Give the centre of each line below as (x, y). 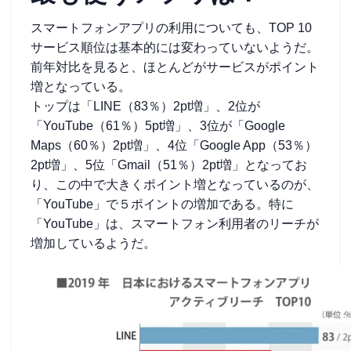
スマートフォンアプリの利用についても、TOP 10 (171, 28)
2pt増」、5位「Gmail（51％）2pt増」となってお (169, 165)
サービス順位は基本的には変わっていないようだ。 (175, 47)
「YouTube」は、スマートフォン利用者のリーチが (175, 224)
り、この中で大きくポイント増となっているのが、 (175, 185)
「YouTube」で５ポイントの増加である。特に (162, 204)
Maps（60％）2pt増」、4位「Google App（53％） (174, 145)
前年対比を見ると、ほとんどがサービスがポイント (175, 67)
